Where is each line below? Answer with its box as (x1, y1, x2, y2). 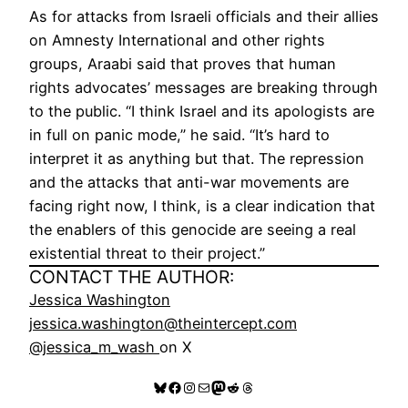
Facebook (167, 377, 235, 396)
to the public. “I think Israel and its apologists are (29, 102, 374, 121)
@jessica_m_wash (29, 338, 159, 357)
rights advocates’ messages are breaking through (29, 78, 378, 97)
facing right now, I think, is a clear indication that (29, 197, 375, 216)
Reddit (225, 377, 270, 396)
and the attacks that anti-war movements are (29, 173, 349, 192)
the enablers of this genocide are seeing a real (29, 220, 356, 240)
